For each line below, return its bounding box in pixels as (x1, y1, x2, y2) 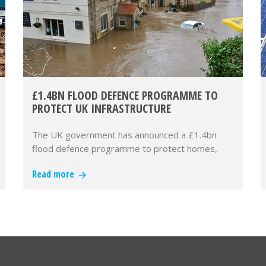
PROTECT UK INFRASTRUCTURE (32, 100, 171, 116)
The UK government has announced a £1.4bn (32, 129, 217, 141)
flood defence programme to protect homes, (32, 142, 217, 154)
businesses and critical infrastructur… (32, 156, 183, 168)
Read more (32, 167, 79, 180)
